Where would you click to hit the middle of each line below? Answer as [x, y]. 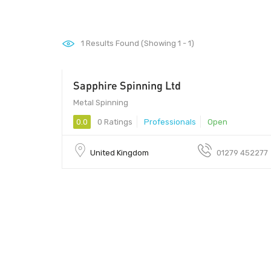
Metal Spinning [101, 102]
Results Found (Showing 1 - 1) [139, 43]
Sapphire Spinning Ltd [127, 85]
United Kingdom [119, 152]
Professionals [170, 122]
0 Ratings [114, 122]
